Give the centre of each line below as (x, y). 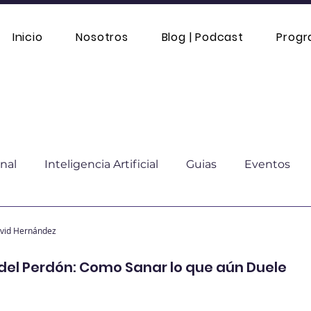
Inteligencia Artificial (101, 164)
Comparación (217, 220)
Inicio (27, 37)
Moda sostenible (106, 220)
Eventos (267, 164)
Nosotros (102, 37)
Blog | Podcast (202, 37)
